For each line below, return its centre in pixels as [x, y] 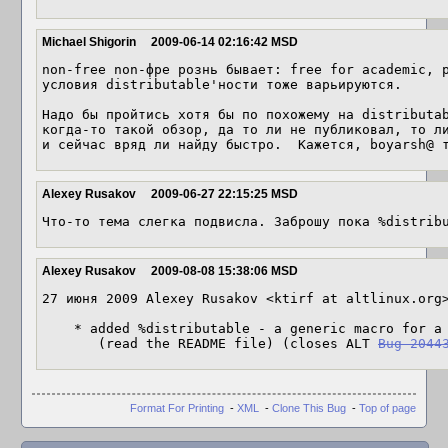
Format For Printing [177, 407]
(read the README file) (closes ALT [238, 343]
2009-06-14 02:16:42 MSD [224, 42]
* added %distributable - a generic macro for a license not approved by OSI [58, 328]
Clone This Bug [309, 407]
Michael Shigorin [89, 42]
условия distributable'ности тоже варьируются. [222, 84]
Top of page [387, 407]
